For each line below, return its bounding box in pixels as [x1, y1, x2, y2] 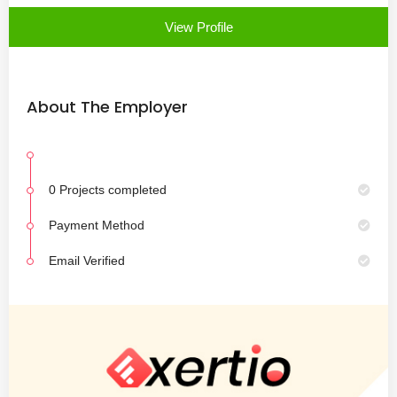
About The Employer [27, 95, 188, 118]
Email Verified [49, 253, 125, 268]
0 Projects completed [49, 182, 167, 197]
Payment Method [49, 217, 144, 232]
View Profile [164, 19, 233, 35]
